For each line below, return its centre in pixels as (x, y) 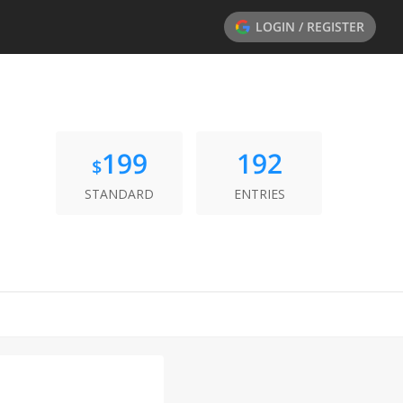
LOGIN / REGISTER (310, 27)
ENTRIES (259, 193)
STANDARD (119, 193)
